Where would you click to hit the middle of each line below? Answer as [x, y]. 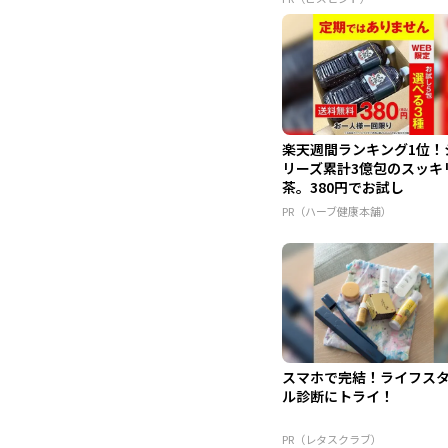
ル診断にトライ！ [337, 396]
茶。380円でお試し [342, 186]
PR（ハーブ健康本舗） [336, 210]
